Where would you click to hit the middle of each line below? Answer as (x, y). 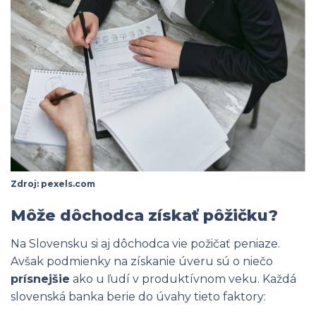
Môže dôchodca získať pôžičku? (144, 215)
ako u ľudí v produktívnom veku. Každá (183, 279)
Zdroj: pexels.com (53, 183)
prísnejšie (40, 279)
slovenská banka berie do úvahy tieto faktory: (138, 296)
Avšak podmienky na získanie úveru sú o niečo (142, 261)
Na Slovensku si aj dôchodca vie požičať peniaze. (145, 243)
